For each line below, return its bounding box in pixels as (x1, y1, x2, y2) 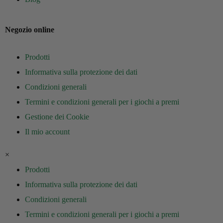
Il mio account (25, 127, 70, 136)
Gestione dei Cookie (25, 112, 89, 121)
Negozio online (5, 25, 54, 34)
